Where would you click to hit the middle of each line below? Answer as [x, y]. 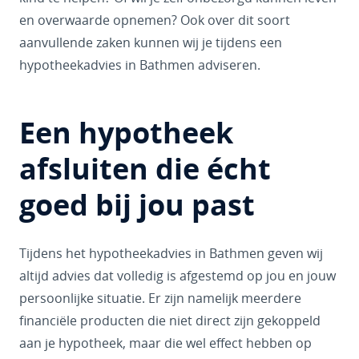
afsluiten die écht [145, 169]
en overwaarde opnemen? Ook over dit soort [155, 20]
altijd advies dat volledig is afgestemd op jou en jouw [177, 276]
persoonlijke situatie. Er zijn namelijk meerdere [160, 298]
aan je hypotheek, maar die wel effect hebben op [165, 343]
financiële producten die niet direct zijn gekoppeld [170, 321]
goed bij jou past [137, 205]
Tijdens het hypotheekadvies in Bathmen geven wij [171, 253]
